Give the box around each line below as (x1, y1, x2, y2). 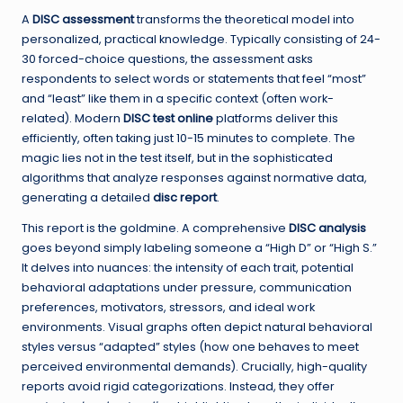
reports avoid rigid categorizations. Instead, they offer (22, 379, 335, 395)
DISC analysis (289, 220, 366, 237)
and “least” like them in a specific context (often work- (22, 91, 334, 107)
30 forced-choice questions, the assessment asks (22, 51, 313, 67)
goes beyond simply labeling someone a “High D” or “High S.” (22, 240, 377, 256)
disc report (153, 190, 217, 206)
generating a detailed (22, 190, 153, 206)
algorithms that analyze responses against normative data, (22, 170, 367, 186)
